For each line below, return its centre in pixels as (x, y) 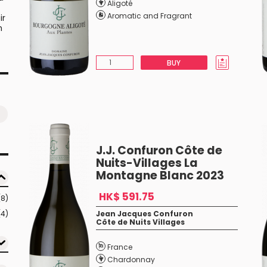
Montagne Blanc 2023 (160, 176)
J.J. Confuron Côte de (159, 150)
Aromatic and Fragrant (149, 16)
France (119, 247)
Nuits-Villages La (147, 163)
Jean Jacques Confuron (144, 214)
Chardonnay (131, 260)
